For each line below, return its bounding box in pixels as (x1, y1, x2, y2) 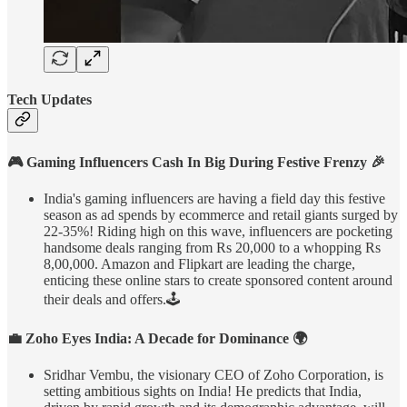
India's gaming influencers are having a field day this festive (44, 191, 385, 207)
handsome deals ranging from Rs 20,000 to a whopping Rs (44, 240, 381, 256)
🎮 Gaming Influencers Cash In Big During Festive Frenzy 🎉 (7, 154, 385, 171)
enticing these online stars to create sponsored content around (44, 273, 392, 289)
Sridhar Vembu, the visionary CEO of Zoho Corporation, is (44, 367, 383, 383)
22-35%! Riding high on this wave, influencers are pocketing (44, 223, 392, 240)
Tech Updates (7, 91, 92, 107)
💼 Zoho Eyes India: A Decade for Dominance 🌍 (7, 331, 307, 347)
